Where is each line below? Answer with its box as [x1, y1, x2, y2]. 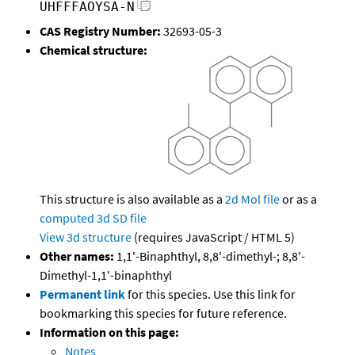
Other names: [40, 248, 114, 265]
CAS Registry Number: [40, 23, 161, 40]
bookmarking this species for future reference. [40, 305, 287, 322]
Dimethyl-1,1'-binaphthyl [40, 267, 172, 284]
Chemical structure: [40, 42, 147, 59]
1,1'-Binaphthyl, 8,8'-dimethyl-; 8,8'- [114, 248, 305, 265]
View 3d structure [40, 229, 132, 246]
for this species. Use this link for [128, 286, 296, 303]
